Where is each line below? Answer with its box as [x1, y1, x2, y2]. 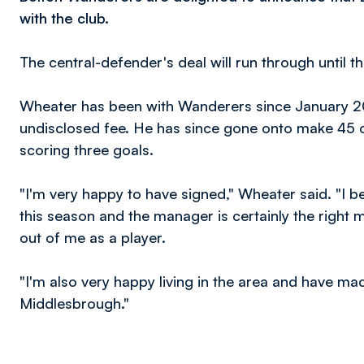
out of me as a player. [19, 228, 166, 246]
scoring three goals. [19, 141, 154, 158]
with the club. [19, 9, 109, 27]
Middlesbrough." [19, 294, 129, 312]
